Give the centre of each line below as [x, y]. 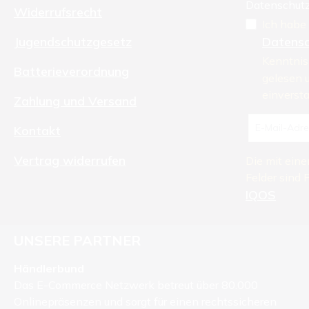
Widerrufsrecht [58, 12]
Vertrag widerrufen [70, 161]
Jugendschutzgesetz [73, 42]
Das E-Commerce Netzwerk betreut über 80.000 [136, 285]
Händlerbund [49, 269]
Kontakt [37, 131]
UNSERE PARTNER [77, 241]
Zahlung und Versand [75, 101]
